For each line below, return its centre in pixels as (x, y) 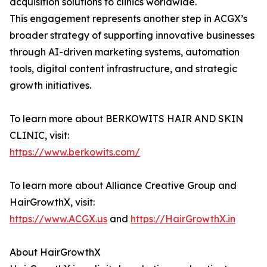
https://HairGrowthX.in (183, 219)
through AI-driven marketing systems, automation (125, 52)
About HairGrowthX (55, 252)
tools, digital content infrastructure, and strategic (123, 69)
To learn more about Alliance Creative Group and (123, 186)
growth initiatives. (50, 86)
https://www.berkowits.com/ (75, 152)
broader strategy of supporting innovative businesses (132, 35)
